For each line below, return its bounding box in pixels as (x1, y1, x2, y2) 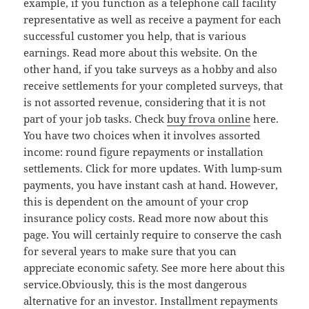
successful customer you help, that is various (23, 29, 247, 43)
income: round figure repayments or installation (23, 145, 264, 159)
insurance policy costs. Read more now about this (23, 211, 269, 226)
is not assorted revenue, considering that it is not (23, 95, 266, 110)
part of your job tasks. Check (23, 112, 168, 126)
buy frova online (167, 112, 251, 126)
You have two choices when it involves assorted (23, 128, 261, 143)
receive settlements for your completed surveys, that (23, 79, 283, 93)
